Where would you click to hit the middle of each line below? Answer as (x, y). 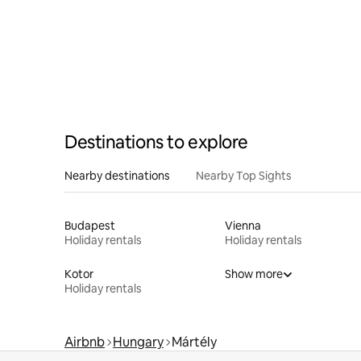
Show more (253, 274)
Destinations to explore (156, 142)
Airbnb (85, 342)
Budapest (90, 225)
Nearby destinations (117, 175)
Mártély (194, 342)
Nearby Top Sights (244, 175)
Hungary (138, 342)
